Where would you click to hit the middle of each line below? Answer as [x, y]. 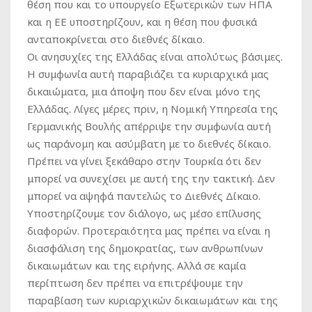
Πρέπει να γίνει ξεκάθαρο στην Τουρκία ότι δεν [144, 161]
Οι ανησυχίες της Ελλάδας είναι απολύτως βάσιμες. [155, 56]
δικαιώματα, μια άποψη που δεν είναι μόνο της [144, 91]
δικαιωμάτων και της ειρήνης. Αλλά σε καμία [136, 265]
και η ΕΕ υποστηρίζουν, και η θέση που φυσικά [142, 21]
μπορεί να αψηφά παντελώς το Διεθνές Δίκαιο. [144, 195]
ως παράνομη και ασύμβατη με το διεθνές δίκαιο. [149, 143]
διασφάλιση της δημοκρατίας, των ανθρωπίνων [145, 248]
